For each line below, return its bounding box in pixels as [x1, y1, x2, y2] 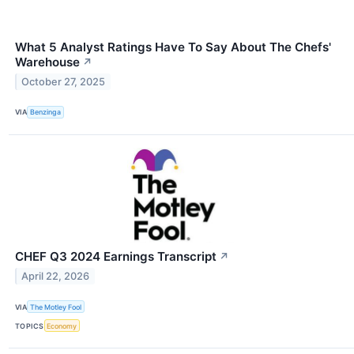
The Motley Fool [30, 302, 82, 311]
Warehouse [15, 54, 80, 70]
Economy [47, 321, 77, 330]
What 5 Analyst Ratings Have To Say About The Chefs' [15, 39, 331, 55]
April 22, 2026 [21, 269, 90, 282]
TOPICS [15, 321, 44, 330]
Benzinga [30, 107, 62, 117]
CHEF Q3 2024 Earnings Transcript [15, 249, 217, 265]
